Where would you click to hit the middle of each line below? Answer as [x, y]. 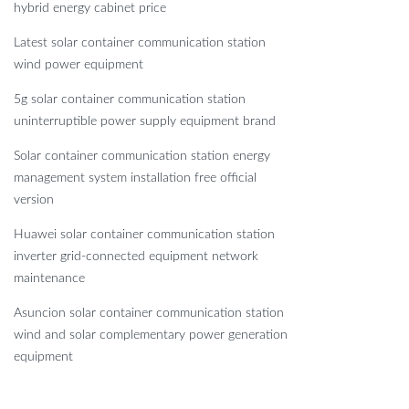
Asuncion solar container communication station [149, 314]
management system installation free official [135, 178]
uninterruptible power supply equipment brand [145, 122]
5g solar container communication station [130, 100]
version [34, 200]
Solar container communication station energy [142, 157]
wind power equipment [79, 65]
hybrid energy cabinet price [90, 9]
